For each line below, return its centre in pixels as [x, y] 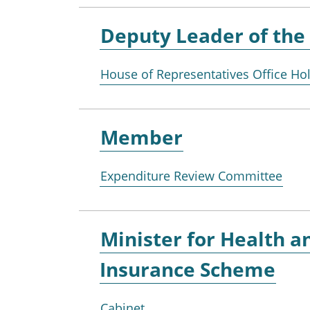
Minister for [158, 238]
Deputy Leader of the [203, 35]
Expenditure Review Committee [191, 175]
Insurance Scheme [188, 269]
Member [142, 137]
